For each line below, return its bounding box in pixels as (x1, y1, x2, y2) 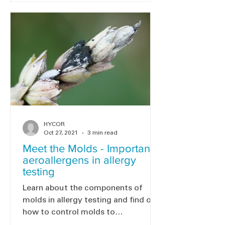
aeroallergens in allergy (23, 154, 136, 166)
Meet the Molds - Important (23, 143, 153, 154)
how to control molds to (23, 208, 115, 216)
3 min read (87, 130, 118, 136)
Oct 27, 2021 (44, 130, 78, 136)
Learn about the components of (23, 184, 142, 192)
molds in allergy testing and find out (23, 196, 160, 204)
